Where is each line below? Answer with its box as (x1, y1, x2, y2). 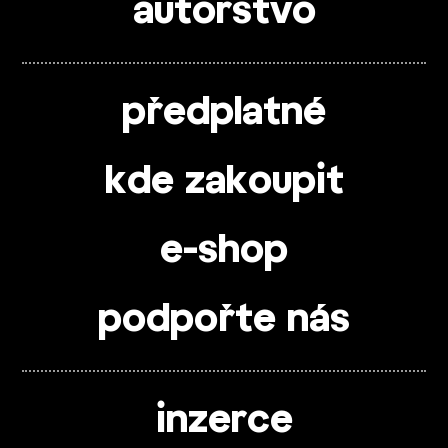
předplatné (122, 88, 326, 137)
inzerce (155, 396, 293, 445)
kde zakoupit (104, 157, 344, 206)
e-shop (160, 226, 288, 275)
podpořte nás (98, 295, 350, 344)
